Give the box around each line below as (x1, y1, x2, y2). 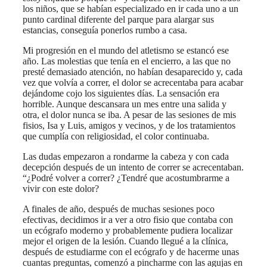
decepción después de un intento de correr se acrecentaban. (23, 162, 244, 172)
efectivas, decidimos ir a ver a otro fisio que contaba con (23, 214, 233, 225)
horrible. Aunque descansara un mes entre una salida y (23, 98, 226, 109)
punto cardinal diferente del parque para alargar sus (23, 14, 214, 24)
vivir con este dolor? (23, 183, 99, 194)
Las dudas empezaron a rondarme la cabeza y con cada (23, 151, 229, 162)
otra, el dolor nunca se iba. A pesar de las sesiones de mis (23, 109, 236, 120)
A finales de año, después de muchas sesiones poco (23, 203, 215, 214)
